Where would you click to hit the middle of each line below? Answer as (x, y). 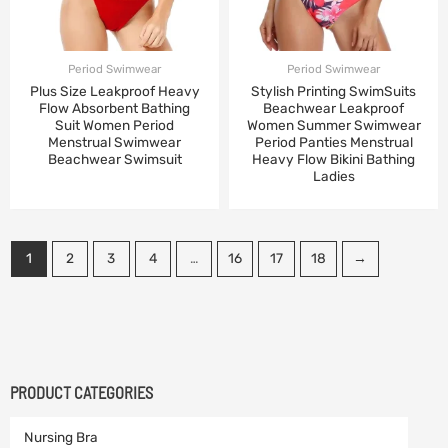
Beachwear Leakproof (333, 107)
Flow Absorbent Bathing (114, 107)
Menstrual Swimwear (114, 141)
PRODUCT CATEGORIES (81, 393)
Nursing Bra (60, 436)
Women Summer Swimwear (333, 124)
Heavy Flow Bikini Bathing (333, 158)
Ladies (333, 175)
